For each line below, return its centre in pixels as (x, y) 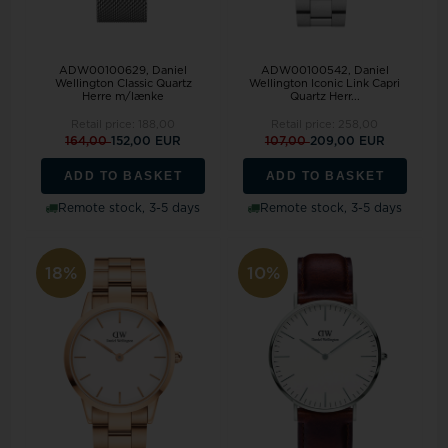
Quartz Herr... (324, 97)
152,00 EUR (146, 141)
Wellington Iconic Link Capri (325, 84)
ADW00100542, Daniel (324, 71)
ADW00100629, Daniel (123, 71)
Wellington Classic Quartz (123, 84)
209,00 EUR (347, 141)
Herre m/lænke (123, 97)
